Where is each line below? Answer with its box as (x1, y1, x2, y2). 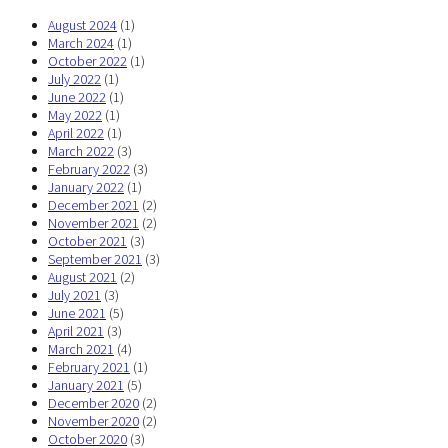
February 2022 (48, 160, 130, 179)
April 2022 (48, 124, 104, 143)
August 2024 (48, 16, 117, 35)
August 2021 (48, 268, 117, 287)
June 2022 (48, 88, 106, 107)
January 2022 (48, 178, 124, 197)
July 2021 (48, 286, 101, 305)
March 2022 (48, 142, 114, 161)
